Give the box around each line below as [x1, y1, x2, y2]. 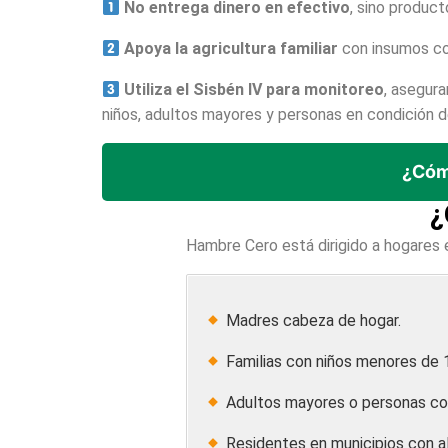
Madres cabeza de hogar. [221, 311, 401, 330]
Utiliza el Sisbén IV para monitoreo [124, 80, 385, 99]
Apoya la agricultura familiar [124, 39, 339, 58]
